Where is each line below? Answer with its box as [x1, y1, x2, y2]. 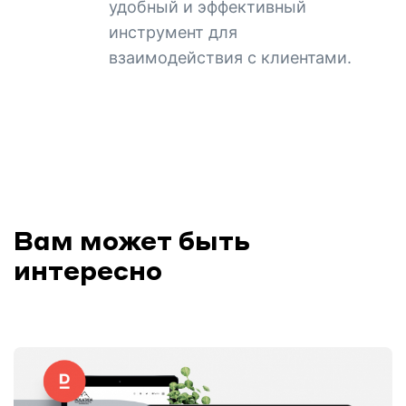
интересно [14, 253, 162, 286]
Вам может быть [14, 223, 250, 256]
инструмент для [109, 22, 237, 42]
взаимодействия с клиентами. [109, 47, 352, 67]
